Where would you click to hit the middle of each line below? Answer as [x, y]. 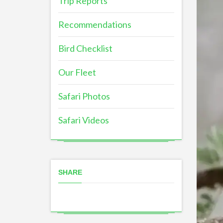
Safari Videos [84, 120]
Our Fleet [77, 72]
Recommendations [95, 24]
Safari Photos [84, 96]
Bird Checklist [85, 48]
